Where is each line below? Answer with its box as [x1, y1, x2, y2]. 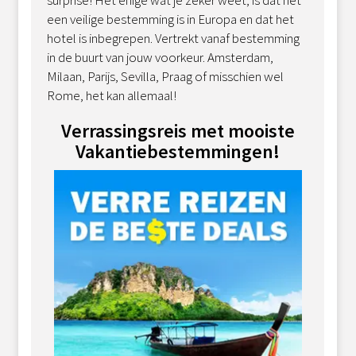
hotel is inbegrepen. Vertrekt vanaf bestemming [47, 29, 300, 47]
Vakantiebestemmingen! [75, 138, 281, 164]
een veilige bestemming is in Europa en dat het [47, 10, 295, 28]
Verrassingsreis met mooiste [60, 118, 295, 143]
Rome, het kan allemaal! [47, 86, 177, 104]
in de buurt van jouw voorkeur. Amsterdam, [47, 48, 274, 66]
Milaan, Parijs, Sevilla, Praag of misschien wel [47, 67, 284, 85]
